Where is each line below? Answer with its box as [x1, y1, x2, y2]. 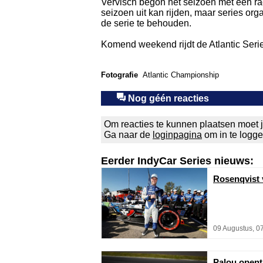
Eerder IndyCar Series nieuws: [101, 155, 254, 167]
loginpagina [153, 130, 202, 140]
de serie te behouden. [101, 18, 191, 28]
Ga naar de [104, 130, 153, 140]
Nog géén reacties [126, 93, 209, 103]
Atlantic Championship [143, 70, 219, 79]
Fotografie [101, 70, 138, 79]
